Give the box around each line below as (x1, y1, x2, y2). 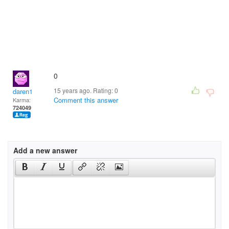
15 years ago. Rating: (54, 86, 114, 95)
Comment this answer (54, 95, 118, 105)
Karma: (13, 96, 31, 104)
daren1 (13, 86, 33, 96)
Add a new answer (13, 145, 77, 155)
